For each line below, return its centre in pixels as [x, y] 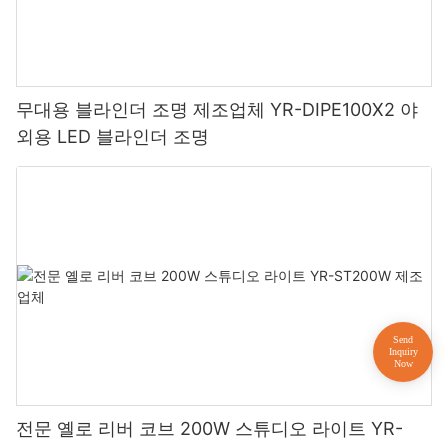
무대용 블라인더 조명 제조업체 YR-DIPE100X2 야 [217, 110]
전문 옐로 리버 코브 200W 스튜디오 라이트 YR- [209, 428]
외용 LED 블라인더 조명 [112, 137]
